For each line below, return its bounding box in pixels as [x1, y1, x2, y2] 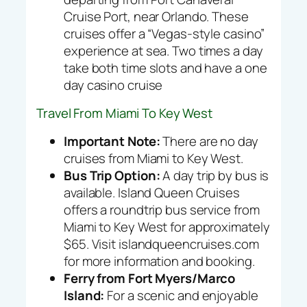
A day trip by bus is [160, 166, 269, 184]
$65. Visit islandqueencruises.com [64, 234, 259, 253]
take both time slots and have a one [64, 58, 267, 77]
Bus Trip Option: [64, 166, 160, 184]
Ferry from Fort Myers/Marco [64, 269, 236, 287]
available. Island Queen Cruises [64, 183, 240, 201]
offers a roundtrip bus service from [64, 200, 260, 219]
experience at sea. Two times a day [64, 41, 263, 60]
